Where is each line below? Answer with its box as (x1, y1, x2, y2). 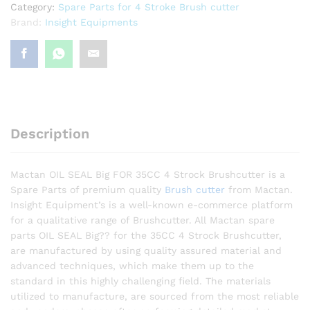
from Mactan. (225, 184, 293, 195)
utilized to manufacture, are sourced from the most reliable (10, 291, 299, 302)
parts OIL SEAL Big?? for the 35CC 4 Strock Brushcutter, (10, 230, 282, 241)
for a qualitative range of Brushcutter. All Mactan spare (10, 215, 275, 226)
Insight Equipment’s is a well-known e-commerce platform (10, 199, 293, 210)
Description (10, 125, 89, 142)
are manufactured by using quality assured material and (10, 245, 282, 256)
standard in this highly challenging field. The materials (10, 275, 271, 286)
